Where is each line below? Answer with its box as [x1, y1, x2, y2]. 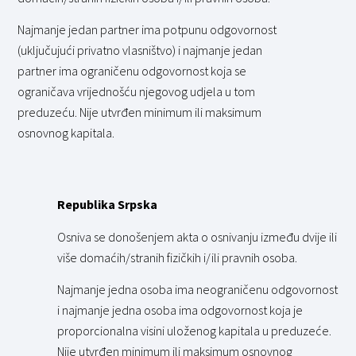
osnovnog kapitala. [17, 125, 115, 141]
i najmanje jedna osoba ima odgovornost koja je [57, 302, 304, 319]
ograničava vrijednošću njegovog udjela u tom [17, 83, 256, 100]
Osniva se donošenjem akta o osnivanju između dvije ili [57, 228, 338, 245]
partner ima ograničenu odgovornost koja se [17, 63, 247, 79]
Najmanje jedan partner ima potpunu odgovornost [17, 21, 277, 38]
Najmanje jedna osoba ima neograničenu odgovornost [57, 281, 339, 298]
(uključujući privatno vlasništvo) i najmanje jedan [17, 42, 263, 59]
